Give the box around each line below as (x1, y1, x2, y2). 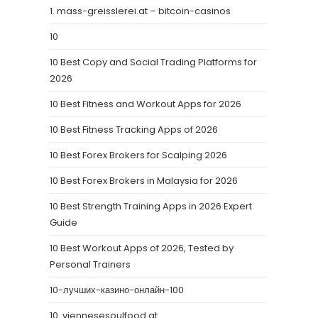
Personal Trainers (50, 258, 131, 271)
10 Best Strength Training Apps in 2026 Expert (50, 199, 252, 213)
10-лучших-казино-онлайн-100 (50, 283, 184, 297)
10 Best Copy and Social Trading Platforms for (50, 55, 257, 69)
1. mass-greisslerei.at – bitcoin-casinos (50, 4, 231, 18)
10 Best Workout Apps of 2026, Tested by (50, 241, 234, 255)
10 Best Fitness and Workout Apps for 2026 (50, 97, 241, 111)
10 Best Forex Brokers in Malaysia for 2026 (50, 174, 238, 187)
